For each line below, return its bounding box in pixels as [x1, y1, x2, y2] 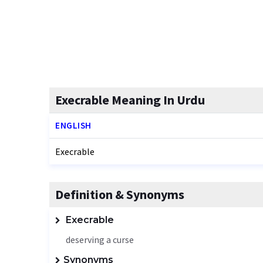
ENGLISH [55, 120, 92, 131]
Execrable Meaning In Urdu [55, 92, 205, 108]
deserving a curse [66, 234, 134, 245]
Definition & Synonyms [55, 186, 184, 203]
